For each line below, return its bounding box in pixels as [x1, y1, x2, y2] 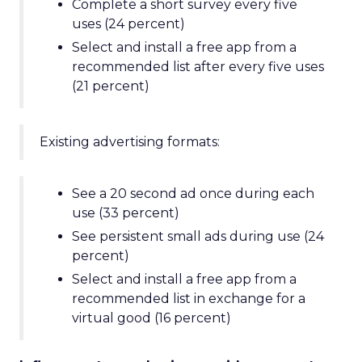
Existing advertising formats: [40, 134, 220, 149]
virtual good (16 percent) [72, 310, 231, 326]
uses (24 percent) [72, 16, 185, 32]
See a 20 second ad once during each [72, 186, 314, 201]
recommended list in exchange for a [72, 291, 305, 306]
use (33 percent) [72, 205, 179, 221]
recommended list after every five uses [72, 59, 324, 74]
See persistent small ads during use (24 [72, 229, 324, 244]
